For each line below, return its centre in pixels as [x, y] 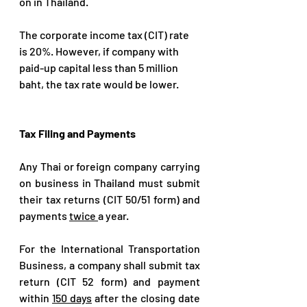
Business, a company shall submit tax [110, 265]
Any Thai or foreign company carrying [110, 166]
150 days [72, 298]
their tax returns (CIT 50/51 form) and [110, 199]
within [36, 298]
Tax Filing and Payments [77, 133]
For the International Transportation [110, 248]
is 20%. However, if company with [100, 51]
